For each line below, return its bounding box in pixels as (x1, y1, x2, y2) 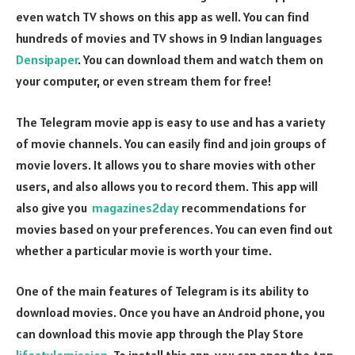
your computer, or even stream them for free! (16, 73, 272, 89)
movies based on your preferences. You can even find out (16, 220, 333, 237)
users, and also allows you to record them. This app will (16, 177, 318, 194)
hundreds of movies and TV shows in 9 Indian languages (16, 30, 323, 46)
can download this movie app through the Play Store (16, 326, 303, 342)
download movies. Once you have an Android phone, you (16, 304, 325, 321)
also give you (16, 199, 92, 216)
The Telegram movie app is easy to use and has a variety (16, 113, 326, 130)
